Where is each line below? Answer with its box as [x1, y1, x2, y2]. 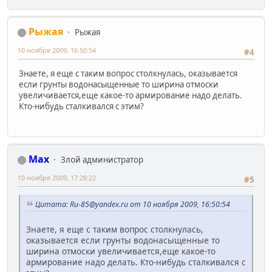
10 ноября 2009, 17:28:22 [18, 173, 96, 183]
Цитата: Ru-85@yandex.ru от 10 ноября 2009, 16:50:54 [35, 199, 230, 210]
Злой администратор [61, 154, 143, 166]
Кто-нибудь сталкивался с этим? [19, 100, 144, 112]
